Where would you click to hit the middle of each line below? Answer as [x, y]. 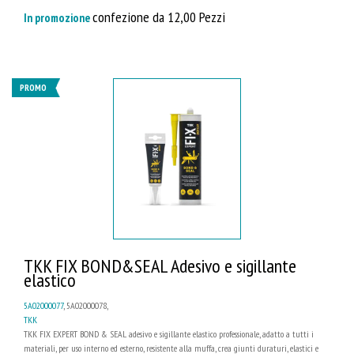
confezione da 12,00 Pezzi [159, 16]
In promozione [58, 17]
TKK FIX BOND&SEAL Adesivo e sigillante [160, 266]
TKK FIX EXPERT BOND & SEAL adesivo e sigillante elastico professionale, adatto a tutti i [169, 334]
